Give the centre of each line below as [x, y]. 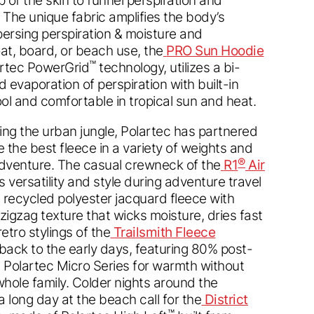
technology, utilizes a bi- [168, 67]
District [226, 299]
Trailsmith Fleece [164, 232]
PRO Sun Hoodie [215, 50]
